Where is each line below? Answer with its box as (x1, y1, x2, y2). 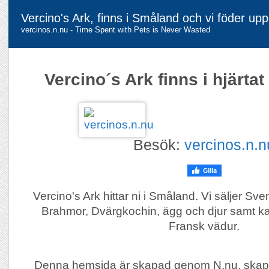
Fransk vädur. (169, 220, 240, 232)
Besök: (133, 136, 184, 153)
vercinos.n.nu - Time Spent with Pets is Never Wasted (21, 25, 210, 34)
